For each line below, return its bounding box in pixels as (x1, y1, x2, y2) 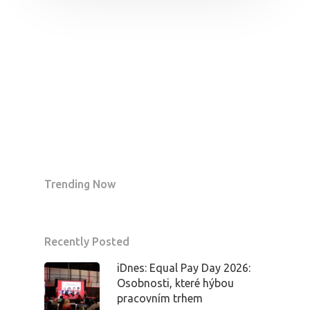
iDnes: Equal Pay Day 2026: (117, 261, 250, 274)
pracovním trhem (117, 291, 203, 304)
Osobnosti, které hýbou (117, 276, 234, 289)
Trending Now (44, 177, 116, 190)
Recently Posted (44, 235, 129, 248)
